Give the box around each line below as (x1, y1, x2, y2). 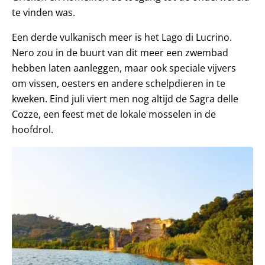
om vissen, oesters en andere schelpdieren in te (12, 76, 225, 90)
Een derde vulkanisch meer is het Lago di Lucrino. (12, 30, 232, 44)
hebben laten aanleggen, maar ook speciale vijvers (12, 61, 236, 75)
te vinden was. (12, 5, 75, 19)
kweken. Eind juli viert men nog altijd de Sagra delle (12, 92, 238, 105)
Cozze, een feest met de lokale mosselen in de (12, 107, 216, 121)
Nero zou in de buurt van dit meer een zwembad (12, 46, 228, 59)
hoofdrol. (12, 122, 53, 136)
